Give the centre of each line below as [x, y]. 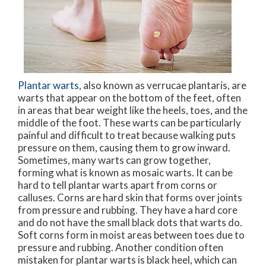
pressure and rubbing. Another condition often [121, 248]
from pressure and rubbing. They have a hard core [128, 210]
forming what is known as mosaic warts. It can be [125, 173]
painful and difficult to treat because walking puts [127, 135]
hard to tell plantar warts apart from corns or [118, 185]
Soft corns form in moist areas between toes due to [131, 235]
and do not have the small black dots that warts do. [130, 223]
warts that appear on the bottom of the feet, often [129, 98]
